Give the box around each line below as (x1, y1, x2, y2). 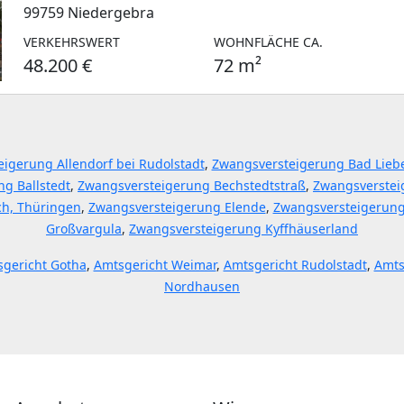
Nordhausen (164, 278, 240, 295)
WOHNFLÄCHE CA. (214, 33, 324, 50)
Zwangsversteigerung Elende (87, 198, 266, 216)
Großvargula (46, 220, 122, 237)
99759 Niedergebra (23, 3, 154, 23)
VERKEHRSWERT (23, 33, 120, 50)
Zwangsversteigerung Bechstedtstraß (78, 177, 306, 194)
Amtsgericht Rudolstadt (223, 256, 367, 273)
